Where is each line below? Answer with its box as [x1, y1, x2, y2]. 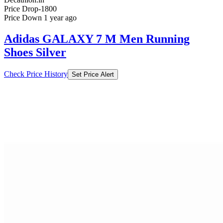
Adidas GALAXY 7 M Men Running [4, 32, 190, 46]
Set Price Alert [72, 71, 114, 78]
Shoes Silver [4, 46, 66, 59]
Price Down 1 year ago [4, 13, 77, 22]
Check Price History [4, 70, 68, 78]
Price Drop [4, 4, 38, 13]
